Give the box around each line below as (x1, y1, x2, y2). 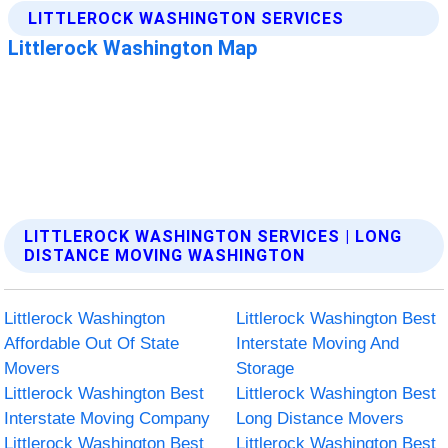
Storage (236, 358, 294, 378)
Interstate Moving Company (4, 408, 211, 428)
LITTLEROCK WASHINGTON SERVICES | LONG (24, 226, 403, 246)
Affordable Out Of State (4, 333, 180, 353)
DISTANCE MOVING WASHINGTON (24, 245, 306, 265)
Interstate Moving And (236, 333, 399, 353)
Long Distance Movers (236, 408, 404, 428)
